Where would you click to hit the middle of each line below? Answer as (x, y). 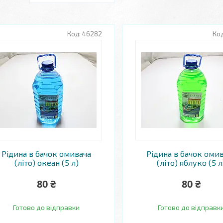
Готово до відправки (47, 207)
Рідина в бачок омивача (47, 154)
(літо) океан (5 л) (46, 163)
